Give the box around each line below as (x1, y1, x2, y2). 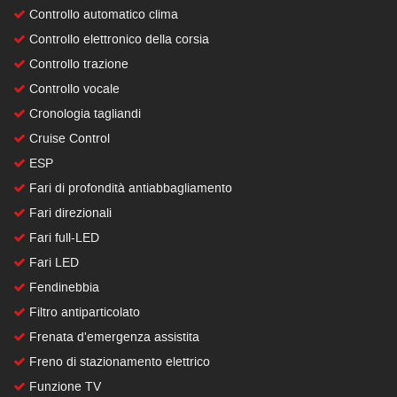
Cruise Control (26, 129, 110, 147)
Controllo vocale (26, 80, 120, 97)
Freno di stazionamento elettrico (26, 353, 210, 370)
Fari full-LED (26, 229, 99, 246)
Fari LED (26, 253, 79, 271)
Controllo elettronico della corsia (26, 30, 209, 48)
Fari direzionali (26, 204, 112, 222)
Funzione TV (26, 378, 101, 395)
